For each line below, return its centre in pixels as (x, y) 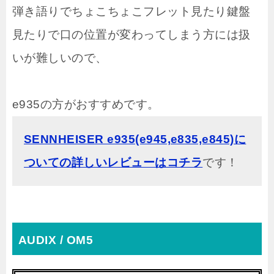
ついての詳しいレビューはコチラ (113, 162)
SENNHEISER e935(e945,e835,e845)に (135, 139)
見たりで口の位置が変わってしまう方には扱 (131, 34)
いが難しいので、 (60, 57)
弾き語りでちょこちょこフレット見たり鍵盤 (131, 11)
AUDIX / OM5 (56, 240)
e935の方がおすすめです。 (86, 104)
